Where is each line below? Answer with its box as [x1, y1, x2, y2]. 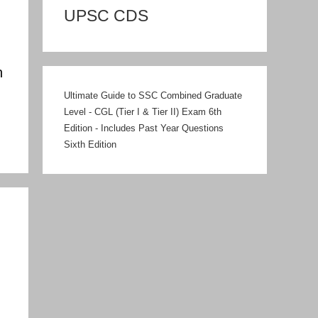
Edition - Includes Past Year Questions [64, 123, 224, 133]
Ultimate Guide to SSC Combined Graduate [64, 90, 242, 101]
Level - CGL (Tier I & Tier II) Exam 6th [64, 106, 221, 117]
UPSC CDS [64, 7, 148, 25]
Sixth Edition [64, 139, 116, 150]
